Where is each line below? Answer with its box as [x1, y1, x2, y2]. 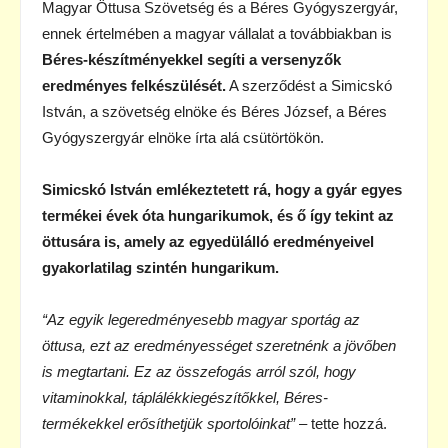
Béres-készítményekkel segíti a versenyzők [42, 50, 341, 68]
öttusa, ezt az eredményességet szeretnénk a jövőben [42, 336, 396, 354]
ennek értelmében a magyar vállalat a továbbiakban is [42, 24, 392, 42]
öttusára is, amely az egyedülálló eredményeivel [42, 232, 374, 250]
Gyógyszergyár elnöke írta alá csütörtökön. [42, 128, 324, 146]
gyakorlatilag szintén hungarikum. [42, 258, 279, 276]
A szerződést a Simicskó [226, 76, 392, 94]
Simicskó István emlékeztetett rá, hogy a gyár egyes [42, 180, 402, 198]
